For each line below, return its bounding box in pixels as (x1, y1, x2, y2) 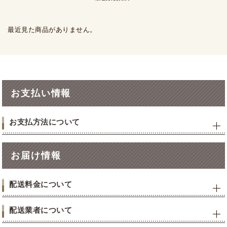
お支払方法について (9, 118, 80, 126)
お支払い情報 (11, 88, 71, 98)
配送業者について (9, 206, 72, 214)
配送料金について (9, 180, 72, 188)
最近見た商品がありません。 (8, 26, 97, 33)
